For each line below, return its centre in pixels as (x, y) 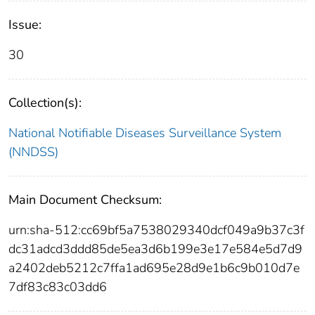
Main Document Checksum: (85, 199)
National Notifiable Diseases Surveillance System (145, 133)
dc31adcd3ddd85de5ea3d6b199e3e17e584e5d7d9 (155, 249)
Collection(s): (45, 102)
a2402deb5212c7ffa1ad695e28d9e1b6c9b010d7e (154, 268)
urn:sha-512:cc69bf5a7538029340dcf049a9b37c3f (156, 230)
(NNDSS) (33, 152)
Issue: (25, 24)
